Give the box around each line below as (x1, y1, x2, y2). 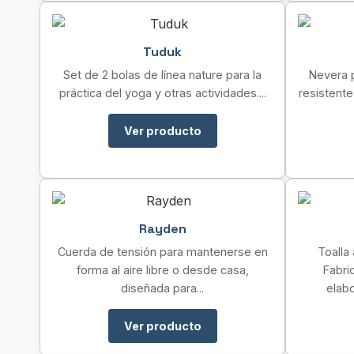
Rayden (138, 220, 186, 237)
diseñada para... (121, 281, 204, 295)
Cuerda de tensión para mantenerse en (57, 245, 268, 258)
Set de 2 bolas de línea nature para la (63, 68, 262, 81)
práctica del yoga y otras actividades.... (58, 86, 266, 100)
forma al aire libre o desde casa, (76, 263, 249, 277)
